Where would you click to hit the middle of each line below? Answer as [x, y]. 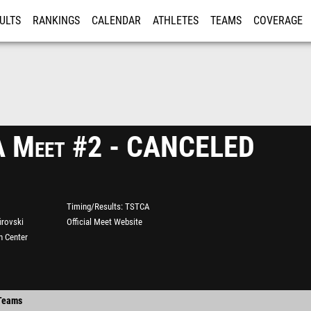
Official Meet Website [104, 222]
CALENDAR [116, 21]
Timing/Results [94, 207]
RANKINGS [56, 21]
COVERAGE [278, 21]
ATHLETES [176, 21]
